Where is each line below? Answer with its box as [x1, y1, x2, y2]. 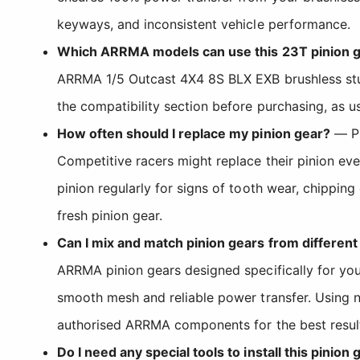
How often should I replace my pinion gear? [57, 125, 330, 141]
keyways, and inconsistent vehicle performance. [57, 15, 350, 32]
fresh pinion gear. [57, 207, 163, 223]
